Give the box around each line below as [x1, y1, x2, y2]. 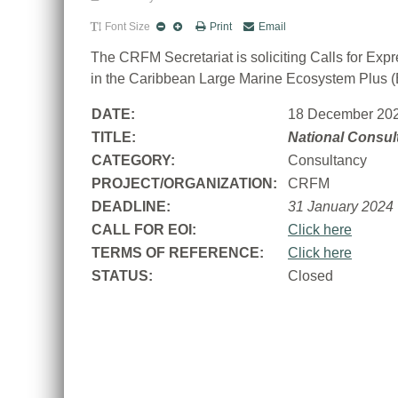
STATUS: [92, 268, 153, 283]
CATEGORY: [92, 153, 179, 168]
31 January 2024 [288, 199, 394, 214]
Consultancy [288, 153, 367, 168]
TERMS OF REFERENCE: [92, 245, 264, 260]
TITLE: [92, 130, 136, 145]
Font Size [105, 20, 150, 33]
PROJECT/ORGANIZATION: [92, 176, 277, 191]
